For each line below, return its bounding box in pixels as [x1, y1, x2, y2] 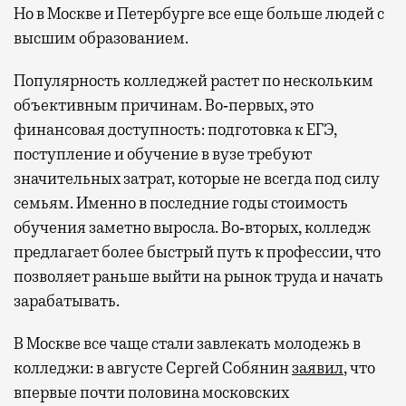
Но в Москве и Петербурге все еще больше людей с [14, 3, 384, 24]
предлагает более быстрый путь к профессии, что [14, 241, 381, 262]
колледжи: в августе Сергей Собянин [14, 357, 292, 378]
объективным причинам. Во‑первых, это [14, 94, 314, 115]
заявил [292, 357, 343, 378]
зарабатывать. [14, 290, 120, 311]
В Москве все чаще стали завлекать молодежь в [14, 333, 361, 353]
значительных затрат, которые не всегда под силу [14, 168, 380, 188]
